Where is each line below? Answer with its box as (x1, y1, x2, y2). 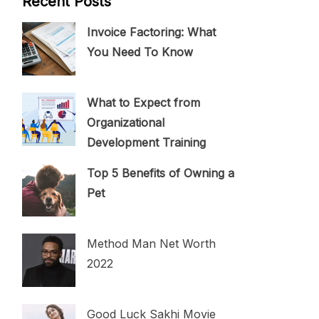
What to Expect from (87, 95, 200, 110)
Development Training (87, 135, 206, 150)
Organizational (87, 115, 164, 130)
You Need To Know (87, 44, 193, 59)
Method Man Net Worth (87, 236, 216, 251)
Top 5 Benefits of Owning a (87, 165, 234, 180)
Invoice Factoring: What (87, 24, 216, 39)
